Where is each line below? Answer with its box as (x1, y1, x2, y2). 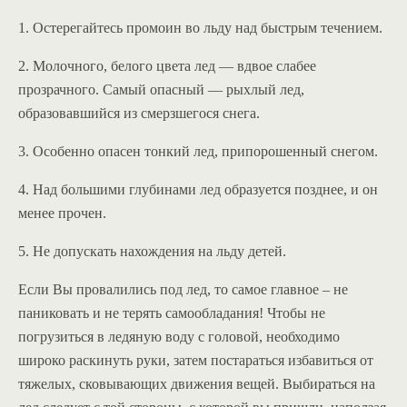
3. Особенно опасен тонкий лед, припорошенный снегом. (18, 144, 378, 160)
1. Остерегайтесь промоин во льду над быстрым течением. (18, 20, 382, 36)
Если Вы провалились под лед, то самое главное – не (18, 282, 348, 298)
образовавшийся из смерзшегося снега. (18, 105, 260, 122)
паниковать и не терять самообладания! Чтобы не (18, 305, 325, 322)
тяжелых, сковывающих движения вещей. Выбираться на (18, 376, 375, 392)
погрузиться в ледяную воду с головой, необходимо (18, 329, 340, 345)
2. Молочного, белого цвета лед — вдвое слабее (18, 58, 316, 74)
